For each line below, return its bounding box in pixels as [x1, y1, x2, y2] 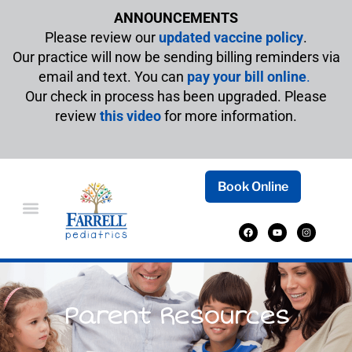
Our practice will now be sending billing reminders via [12, 49, 340, 65]
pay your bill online [187, 68, 306, 85]
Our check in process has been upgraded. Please [25, 88, 327, 104]
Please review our [45, 29, 159, 46]
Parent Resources [63, 299, 289, 332]
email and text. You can [38, 68, 187, 85]
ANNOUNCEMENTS [114, 9, 238, 26]
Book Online [218, 179, 289, 195]
